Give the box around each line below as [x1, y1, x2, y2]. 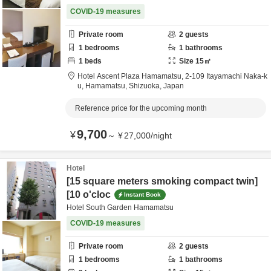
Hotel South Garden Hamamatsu [67, 203, 174, 212]
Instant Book [124, 191, 161, 198]
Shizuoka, [129, 82, 163, 90]
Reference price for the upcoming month [75, 104, 207, 113]
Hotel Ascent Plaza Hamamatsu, [77, 72, 185, 80]
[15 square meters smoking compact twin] [67, 176, 258, 186]
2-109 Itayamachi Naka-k [185, 72, 267, 80]
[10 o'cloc [67, 189, 111, 200]
